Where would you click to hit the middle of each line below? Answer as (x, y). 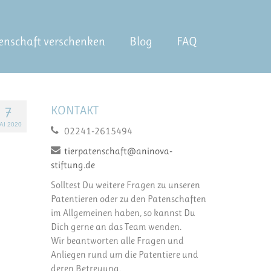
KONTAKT (74, 111)
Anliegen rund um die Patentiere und (124, 255)
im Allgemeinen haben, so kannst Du (123, 213)
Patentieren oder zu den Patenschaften (128, 199)
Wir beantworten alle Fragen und (117, 241)
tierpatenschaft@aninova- (118, 151)
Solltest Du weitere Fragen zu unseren (125, 185)
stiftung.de (73, 165)
